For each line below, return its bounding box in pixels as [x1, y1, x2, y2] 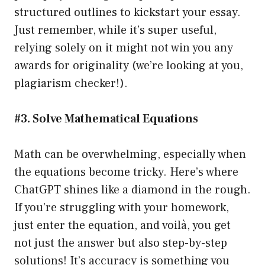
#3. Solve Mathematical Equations [14, 111, 198, 127]
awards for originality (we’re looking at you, [14, 58, 243, 74]
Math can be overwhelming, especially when [14, 147, 246, 163]
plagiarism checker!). [14, 76, 128, 92]
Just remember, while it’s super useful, [14, 22, 216, 38]
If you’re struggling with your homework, [14, 200, 229, 216]
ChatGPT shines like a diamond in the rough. [14, 182, 251, 198]
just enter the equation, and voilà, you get [14, 218, 231, 234]
